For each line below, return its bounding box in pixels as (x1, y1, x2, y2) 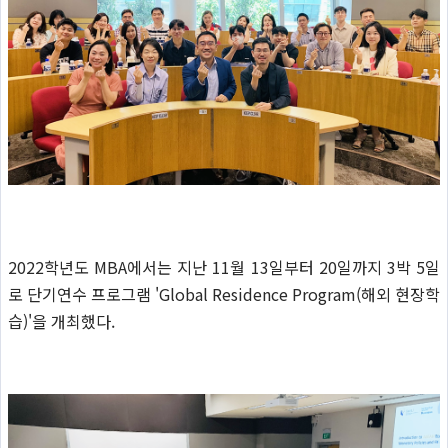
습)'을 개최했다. (7, 308, 115, 333)
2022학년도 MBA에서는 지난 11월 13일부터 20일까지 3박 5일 (7, 254, 441, 279)
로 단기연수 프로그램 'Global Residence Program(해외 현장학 (7, 281, 441, 306)
